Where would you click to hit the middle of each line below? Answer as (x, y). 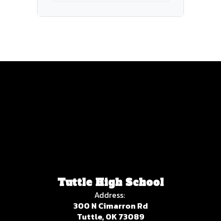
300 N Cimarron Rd (110, 206)
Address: (109, 195)
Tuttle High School (110, 183)
